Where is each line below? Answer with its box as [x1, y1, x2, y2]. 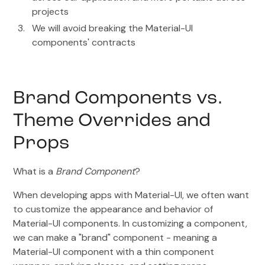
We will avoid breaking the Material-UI [32, 22, 193, 35]
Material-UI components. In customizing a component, [13, 217, 248, 230]
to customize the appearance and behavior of [13, 203, 214, 216]
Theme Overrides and [13, 112, 211, 131]
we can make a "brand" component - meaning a [13, 231, 218, 244]
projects [32, 5, 69, 18]
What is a [13, 165, 56, 178]
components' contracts [32, 36, 136, 49]
